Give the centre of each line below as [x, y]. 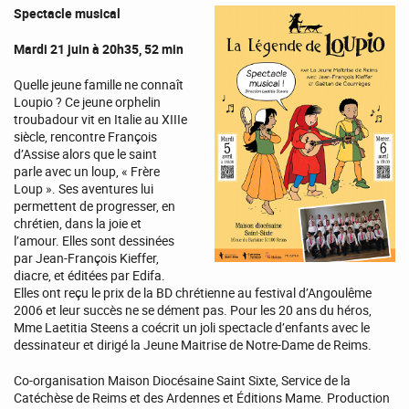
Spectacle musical [67, 14]
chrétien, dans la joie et [78, 224]
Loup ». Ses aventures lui [84, 189]
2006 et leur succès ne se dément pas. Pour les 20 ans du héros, [193, 310]
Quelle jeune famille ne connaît [99, 85]
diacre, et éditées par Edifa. [89, 276]
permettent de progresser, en [94, 206]
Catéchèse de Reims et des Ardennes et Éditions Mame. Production [202, 398]
